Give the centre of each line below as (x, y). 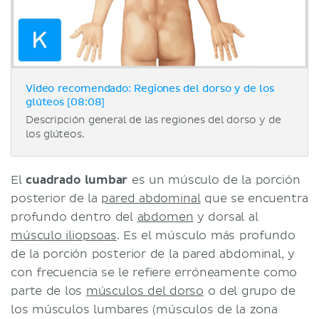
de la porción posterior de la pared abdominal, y (153, 254)
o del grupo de (250, 291)
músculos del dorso (145, 291)
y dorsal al (226, 217)
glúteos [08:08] (66, 102)
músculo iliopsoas (64, 235)
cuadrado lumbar (77, 180)
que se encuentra (254, 198)
